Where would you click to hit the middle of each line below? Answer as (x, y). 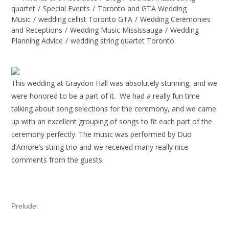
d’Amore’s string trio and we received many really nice (100, 147)
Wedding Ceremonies (176, 19)
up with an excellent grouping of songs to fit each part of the (112, 121)
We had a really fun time (160, 96)
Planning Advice (37, 41)
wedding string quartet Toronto (123, 41)
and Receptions (37, 30)
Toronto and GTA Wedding (142, 8)
